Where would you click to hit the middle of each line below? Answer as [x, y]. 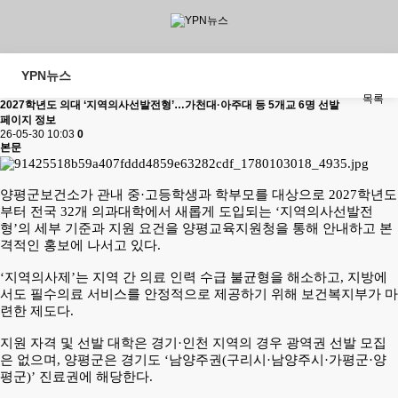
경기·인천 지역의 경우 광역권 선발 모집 [269, 343]
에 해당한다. [116, 377]
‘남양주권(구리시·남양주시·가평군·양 [275, 360]
